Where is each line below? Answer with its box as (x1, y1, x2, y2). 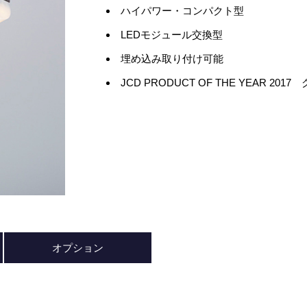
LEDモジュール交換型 (120, 29, 223, 40)
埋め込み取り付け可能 (120, 53, 223, 64)
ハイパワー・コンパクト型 (120, 5, 244, 16)
